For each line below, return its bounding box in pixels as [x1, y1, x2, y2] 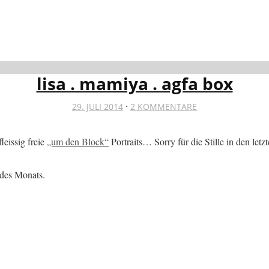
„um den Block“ [47, 134, 109, 148]
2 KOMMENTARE [130, 100, 197, 112]
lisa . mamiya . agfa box [36, 71, 233, 95]
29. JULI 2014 [72, 100, 123, 112]
